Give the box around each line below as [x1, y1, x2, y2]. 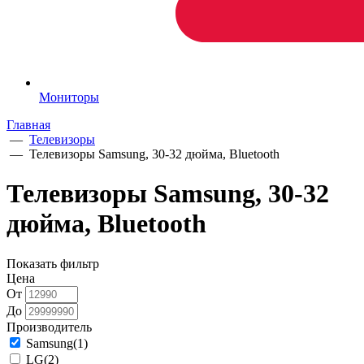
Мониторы [39, 89, 99, 104]
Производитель [6, 319, 92, 334]
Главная [6, 117, 50, 132]
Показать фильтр [6, 256, 99, 271]
